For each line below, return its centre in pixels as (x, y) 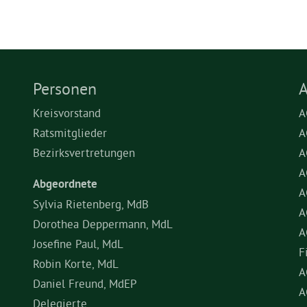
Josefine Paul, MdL (78, 244)
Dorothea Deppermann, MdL (103, 224)
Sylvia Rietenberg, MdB (91, 204)
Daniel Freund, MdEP (85, 283)
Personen (65, 88)
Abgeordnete (65, 184)
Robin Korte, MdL (76, 263)
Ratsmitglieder (70, 133)
